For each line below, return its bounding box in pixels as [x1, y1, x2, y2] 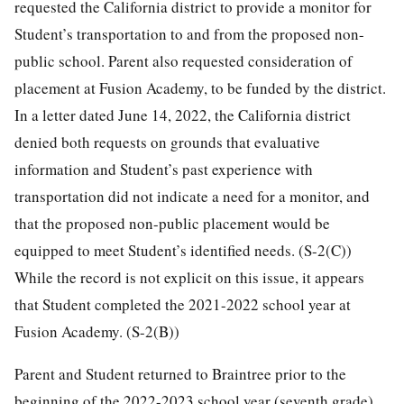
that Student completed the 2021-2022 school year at [14, 293, 351, 315]
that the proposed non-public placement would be [14, 212, 330, 234]
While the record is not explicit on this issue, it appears [14, 266, 364, 288]
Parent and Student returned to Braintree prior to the [14, 363, 346, 384]
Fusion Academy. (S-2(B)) [14, 320, 179, 342]
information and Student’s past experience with [14, 158, 313, 179]
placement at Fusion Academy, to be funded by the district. [14, 77, 386, 98]
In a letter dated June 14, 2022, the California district [14, 104, 351, 125]
